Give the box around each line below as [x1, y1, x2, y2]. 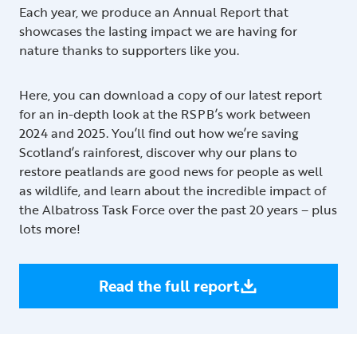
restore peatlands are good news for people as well [19, 161, 323, 181]
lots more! [19, 218, 80, 238]
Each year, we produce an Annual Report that [19, 2, 288, 22]
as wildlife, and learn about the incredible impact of [19, 180, 326, 200]
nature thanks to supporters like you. [19, 40, 239, 60]
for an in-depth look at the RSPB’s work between [19, 104, 311, 124]
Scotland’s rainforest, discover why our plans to [19, 142, 297, 162]
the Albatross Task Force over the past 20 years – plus [19, 199, 337, 219]
